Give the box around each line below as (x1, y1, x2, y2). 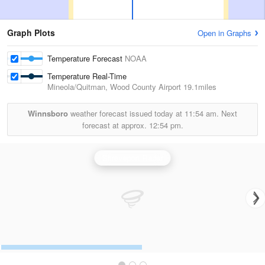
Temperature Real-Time (47, 70, 127, 82)
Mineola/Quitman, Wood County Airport (47, 81, 181, 92)
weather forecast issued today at (68, 108, 185, 119)
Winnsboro (28, 108, 68, 119)
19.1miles (181, 81, 216, 92)
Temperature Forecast (47, 53, 125, 64)
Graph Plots (7, 27, 55, 38)
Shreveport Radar (102, 152, 163, 163)
